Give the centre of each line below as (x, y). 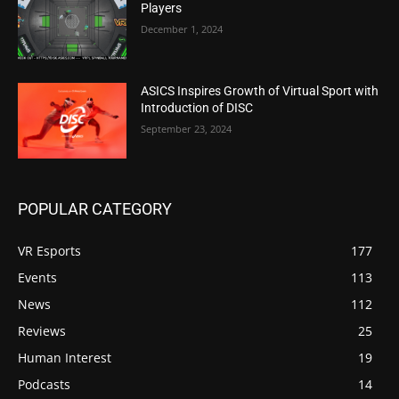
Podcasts (44, 385)
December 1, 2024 (182, 29)
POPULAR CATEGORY (95, 209)
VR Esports (49, 251)
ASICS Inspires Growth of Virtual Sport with (260, 90)
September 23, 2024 (187, 128)
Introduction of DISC (197, 107)
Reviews (42, 331)
